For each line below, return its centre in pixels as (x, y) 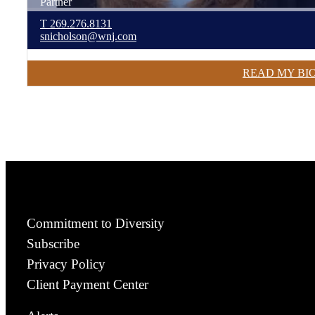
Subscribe (53, 244)
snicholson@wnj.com (88, 36)
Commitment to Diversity (96, 223)
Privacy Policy (66, 264)
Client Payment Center (88, 284)
